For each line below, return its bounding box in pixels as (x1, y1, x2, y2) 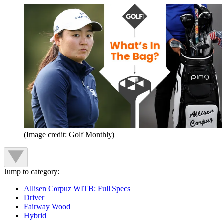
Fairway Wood (24, 202, 70, 211)
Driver (24, 193, 44, 202)
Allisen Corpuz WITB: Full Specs (24, 184, 130, 193)
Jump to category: (4, 167, 59, 176)
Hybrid (24, 211, 46, 220)
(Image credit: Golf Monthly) (24, 130, 114, 139)
